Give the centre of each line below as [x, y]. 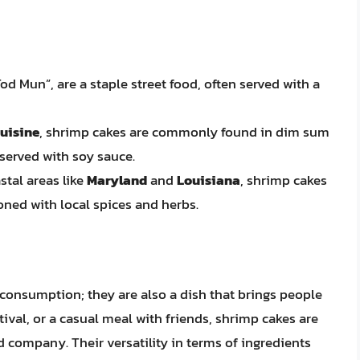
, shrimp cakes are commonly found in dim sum [184, 132]
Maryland [117, 180]
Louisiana [209, 180]
